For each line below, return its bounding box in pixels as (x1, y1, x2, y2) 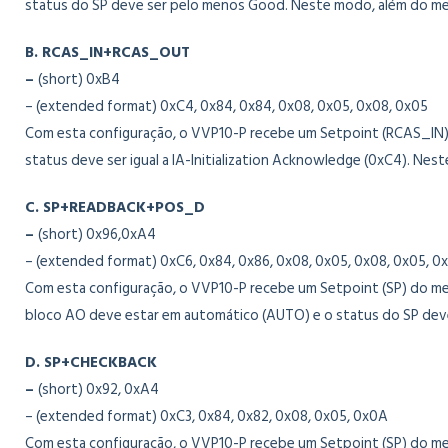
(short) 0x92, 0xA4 (38, 377, 159, 402)
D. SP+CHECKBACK (25, 350, 157, 375)
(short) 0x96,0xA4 (38, 222, 156, 247)
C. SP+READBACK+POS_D (25, 195, 205, 220)
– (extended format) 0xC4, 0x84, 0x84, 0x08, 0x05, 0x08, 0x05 (25, 94, 428, 119)
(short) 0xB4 (38, 67, 120, 92)
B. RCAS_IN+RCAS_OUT (25, 40, 190, 65)
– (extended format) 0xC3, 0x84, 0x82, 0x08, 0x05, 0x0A (25, 404, 388, 429)
